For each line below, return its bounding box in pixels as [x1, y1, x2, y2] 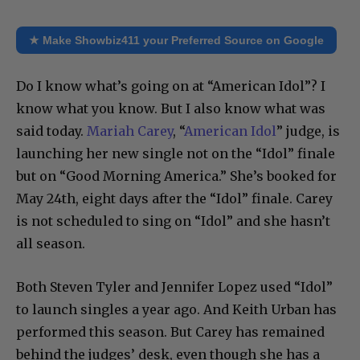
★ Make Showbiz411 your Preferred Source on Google [29, 34, 324, 47]
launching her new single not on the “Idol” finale [16, 145, 335, 162]
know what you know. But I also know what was [16, 100, 325, 117]
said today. [16, 123, 87, 140]
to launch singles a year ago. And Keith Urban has [16, 301, 337, 318]
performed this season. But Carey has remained [16, 324, 325, 341]
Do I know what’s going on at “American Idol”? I [16, 78, 325, 95]
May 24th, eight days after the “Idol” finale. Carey [16, 190, 333, 207]
